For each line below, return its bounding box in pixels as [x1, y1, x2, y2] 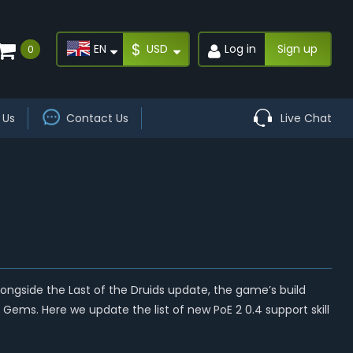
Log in [225, 41, 257, 57]
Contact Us [65, 110, 128, 126]
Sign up [277, 41, 318, 57]
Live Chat [281, 110, 333, 126]
